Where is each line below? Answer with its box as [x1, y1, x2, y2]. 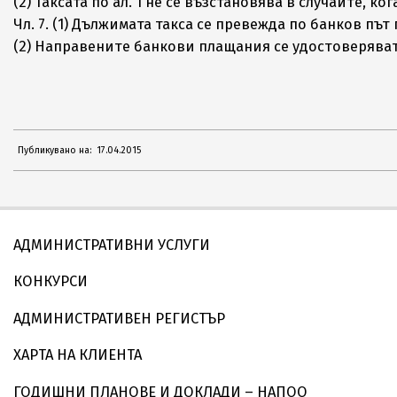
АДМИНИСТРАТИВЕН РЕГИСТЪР [13, 309, 225, 327]
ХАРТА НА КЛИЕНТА [13, 346, 142, 363]
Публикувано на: [18, 144, 91, 156]
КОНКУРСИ [13, 273, 88, 290]
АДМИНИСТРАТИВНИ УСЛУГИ [13, 236, 210, 253]
